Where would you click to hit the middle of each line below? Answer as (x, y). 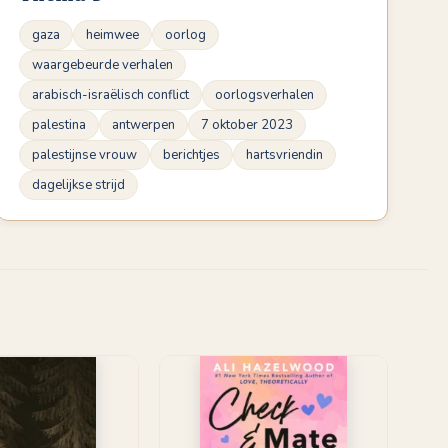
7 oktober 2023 (247, 124)
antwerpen (143, 124)
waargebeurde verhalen (102, 64)
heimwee (112, 34)
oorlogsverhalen (264, 94)
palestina (59, 124)
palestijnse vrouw (84, 154)
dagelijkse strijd (78, 184)
